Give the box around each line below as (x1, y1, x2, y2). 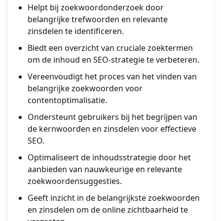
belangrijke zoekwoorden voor (28, 83, 143, 94)
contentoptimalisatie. (28, 95, 107, 106)
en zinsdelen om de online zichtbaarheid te (28, 204, 188, 216)
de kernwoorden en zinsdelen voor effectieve (28, 123, 196, 135)
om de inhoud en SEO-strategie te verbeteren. (28, 54, 199, 66)
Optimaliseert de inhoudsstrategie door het (28, 152, 191, 163)
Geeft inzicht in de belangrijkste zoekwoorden (28, 192, 200, 204)
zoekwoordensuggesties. (28, 176, 122, 187)
